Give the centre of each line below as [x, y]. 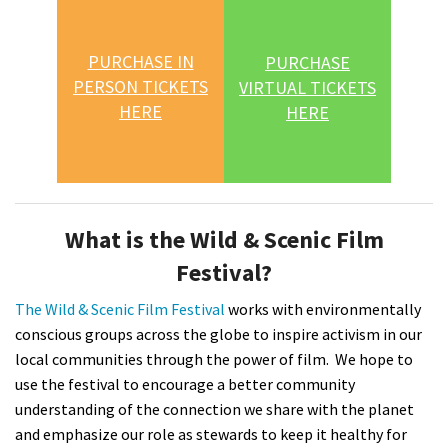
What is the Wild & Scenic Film [224, 239]
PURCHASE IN [140, 61]
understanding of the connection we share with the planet [214, 408]
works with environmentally [324, 308]
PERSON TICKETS [140, 86]
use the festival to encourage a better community [185, 383]
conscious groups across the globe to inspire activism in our [218, 333]
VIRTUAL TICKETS [307, 88]
